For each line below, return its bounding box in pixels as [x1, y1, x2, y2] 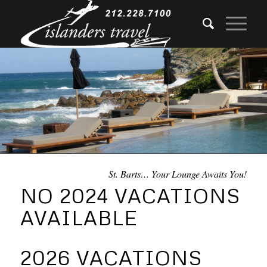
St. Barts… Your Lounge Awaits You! [108, 167, 247, 180]
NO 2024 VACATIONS [20, 183, 240, 208]
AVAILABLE [20, 205, 138, 230]
